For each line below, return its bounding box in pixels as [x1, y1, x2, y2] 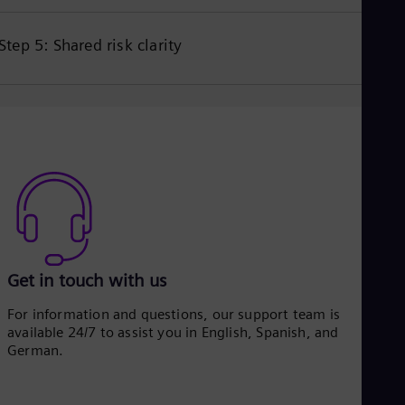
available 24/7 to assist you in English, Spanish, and [7, 323, 339, 341]
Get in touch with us [7, 268, 166, 291]
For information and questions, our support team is [7, 305, 340, 323]
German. [7, 341, 64, 359]
